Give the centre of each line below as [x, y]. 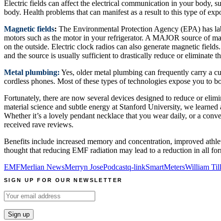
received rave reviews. [39, 124]
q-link [136, 167]
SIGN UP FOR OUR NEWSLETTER [63, 180]
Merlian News [42, 167]
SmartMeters [165, 167]
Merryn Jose [84, 167]
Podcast [115, 167]
